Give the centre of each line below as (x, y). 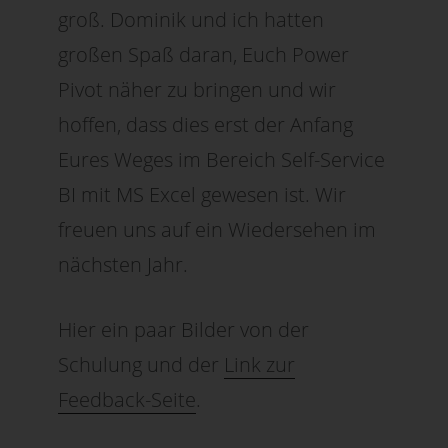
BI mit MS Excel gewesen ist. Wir (202, 194)
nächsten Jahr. (123, 264)
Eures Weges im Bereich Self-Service (222, 159)
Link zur (260, 364)
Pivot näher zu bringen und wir (197, 89)
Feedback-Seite (127, 399)
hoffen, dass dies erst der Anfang (206, 124)
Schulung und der (141, 364)
